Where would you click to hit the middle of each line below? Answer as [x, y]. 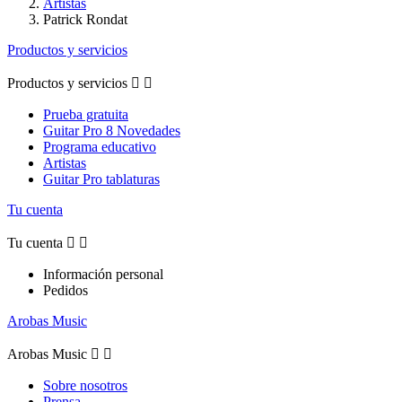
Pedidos [66, 291]
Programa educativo [100, 147]
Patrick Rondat [85, 20]
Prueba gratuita [86, 115]
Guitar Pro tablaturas [101, 179]
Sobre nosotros [85, 386]
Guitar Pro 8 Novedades [112, 131]
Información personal [103, 275]
